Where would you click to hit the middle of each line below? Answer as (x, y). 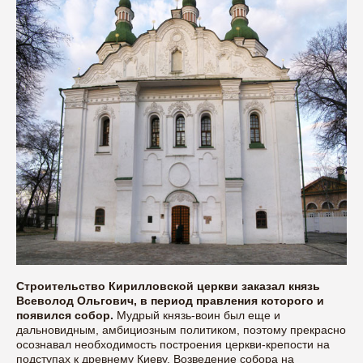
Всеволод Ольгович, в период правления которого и (170, 301)
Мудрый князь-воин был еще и (197, 316)
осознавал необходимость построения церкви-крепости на (173, 345)
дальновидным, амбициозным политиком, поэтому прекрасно (181, 330)
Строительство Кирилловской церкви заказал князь (168, 286)
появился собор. (65, 316)
